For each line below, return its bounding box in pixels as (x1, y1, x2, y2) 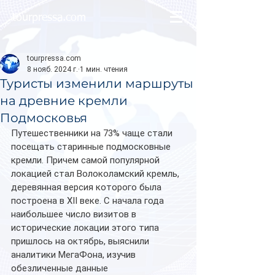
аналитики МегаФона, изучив (11, 249, 138, 260)
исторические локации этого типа (11, 222, 161, 233)
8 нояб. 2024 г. (27, 65, 78, 74)
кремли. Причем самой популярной (11, 155, 162, 166)
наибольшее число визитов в (11, 209, 139, 220)
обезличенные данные (11, 263, 110, 274)
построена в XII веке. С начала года (11, 195, 166, 206)
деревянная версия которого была (11, 182, 164, 193)
